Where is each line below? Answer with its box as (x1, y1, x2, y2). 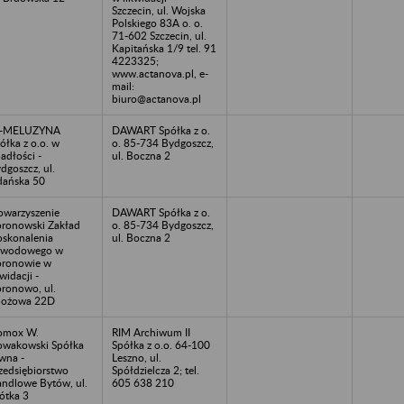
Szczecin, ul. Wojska (112, 3, 206, 17)
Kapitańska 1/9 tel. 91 (112, 41, 216, 55)
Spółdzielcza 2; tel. (112, 363, 199, 377)
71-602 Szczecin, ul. (112, 28, 207, 42)
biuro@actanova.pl (112, 91, 201, 106)
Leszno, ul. (112, 350, 161, 364)
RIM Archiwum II (112, 325, 190, 339)
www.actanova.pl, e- (112, 66, 208, 80)
